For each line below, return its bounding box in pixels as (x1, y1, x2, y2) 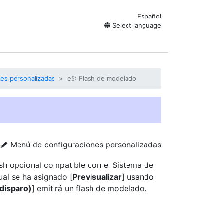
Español (137, 12, 161, 20)
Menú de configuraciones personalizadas (8, 140, 161, 149)
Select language (110, 21, 161, 29)
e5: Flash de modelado (67, 74, 136, 82)
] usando (122, 172, 154, 182)
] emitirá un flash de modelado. (32, 183, 146, 193)
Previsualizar (73, 172, 122, 182)
